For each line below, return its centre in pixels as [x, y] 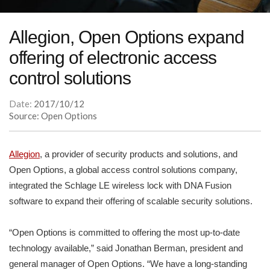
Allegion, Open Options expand [127, 37]
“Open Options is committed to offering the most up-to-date [124, 233]
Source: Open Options [53, 116]
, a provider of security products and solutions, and [139, 154]
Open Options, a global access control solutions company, [123, 170]
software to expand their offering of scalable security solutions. [132, 201]
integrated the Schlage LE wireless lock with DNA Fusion [120, 186]
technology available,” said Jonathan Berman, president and [126, 248]
